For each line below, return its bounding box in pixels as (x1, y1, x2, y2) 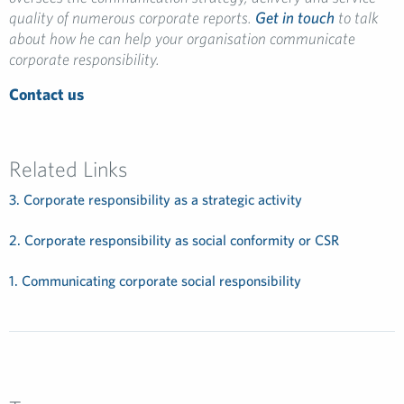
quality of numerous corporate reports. (9, 8, 255, 28)
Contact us (9, 85, 84, 105)
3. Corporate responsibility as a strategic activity (9, 191, 302, 208)
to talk (335, 8, 379, 28)
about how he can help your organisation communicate (9, 29, 355, 49)
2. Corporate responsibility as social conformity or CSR (9, 232, 339, 249)
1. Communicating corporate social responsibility (9, 272, 301, 289)
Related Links (9, 156, 127, 182)
